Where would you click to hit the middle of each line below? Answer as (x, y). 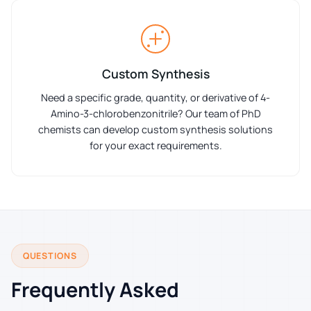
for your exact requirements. (155, 145)
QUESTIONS (50, 255)
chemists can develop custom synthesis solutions (155, 129)
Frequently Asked (95, 289)
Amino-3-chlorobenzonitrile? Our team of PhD (155, 113)
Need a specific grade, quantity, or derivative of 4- (155, 97)
